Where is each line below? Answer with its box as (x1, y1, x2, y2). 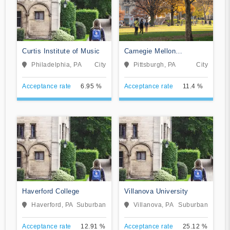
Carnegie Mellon (124, 47, 176, 55)
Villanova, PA (133, 201, 174, 208)
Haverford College (22, 187, 80, 195)
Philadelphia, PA (31, 61, 82, 68)
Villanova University (124, 187, 188, 195)
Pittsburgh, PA (133, 61, 176, 68)
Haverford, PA (31, 201, 73, 208)
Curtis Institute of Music (22, 47, 100, 55)
